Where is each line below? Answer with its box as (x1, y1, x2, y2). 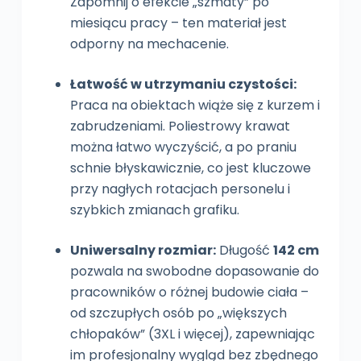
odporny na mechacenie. (69, 35, 229, 54)
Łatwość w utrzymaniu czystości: (69, 75, 297, 94)
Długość (215, 241, 273, 260)
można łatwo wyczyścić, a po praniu (69, 138, 297, 157)
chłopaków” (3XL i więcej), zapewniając (69, 325, 315, 344)
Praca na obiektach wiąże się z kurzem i (69, 96, 320, 115)
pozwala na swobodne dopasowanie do (69, 262, 319, 281)
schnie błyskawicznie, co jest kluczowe (69, 159, 311, 178)
